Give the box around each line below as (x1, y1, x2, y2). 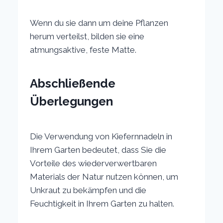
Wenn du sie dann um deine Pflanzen (30, 17, 169, 28)
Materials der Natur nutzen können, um (30, 171, 179, 182)
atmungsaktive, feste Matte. (30, 44, 137, 55)
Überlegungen (30, 94, 113, 109)
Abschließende (30, 76, 116, 91)
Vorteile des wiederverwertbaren (30, 158, 157, 168)
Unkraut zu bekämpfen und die (30, 185, 147, 195)
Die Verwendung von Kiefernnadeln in (30, 131, 173, 141)
